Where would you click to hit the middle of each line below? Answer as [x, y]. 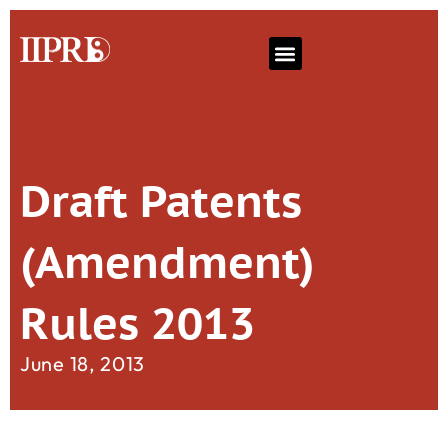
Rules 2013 [137, 323]
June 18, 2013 [83, 364]
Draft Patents [161, 201]
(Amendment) [167, 262]
